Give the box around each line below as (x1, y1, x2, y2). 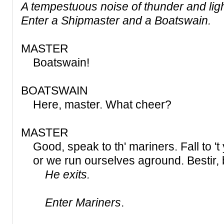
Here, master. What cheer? (21, 98, 171, 111)
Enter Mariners (21, 196, 121, 209)
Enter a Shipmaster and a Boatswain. (21, 14, 211, 27)
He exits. (45, 168, 90, 181)
